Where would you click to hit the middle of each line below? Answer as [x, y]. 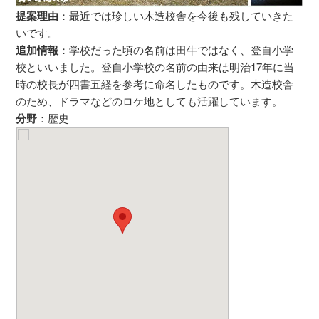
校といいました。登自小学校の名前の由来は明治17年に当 [155, 66]
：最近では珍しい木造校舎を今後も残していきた [176, 15]
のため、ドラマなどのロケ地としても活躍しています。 [150, 100]
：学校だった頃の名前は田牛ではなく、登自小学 [176, 49]
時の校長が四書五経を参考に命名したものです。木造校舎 [155, 83]
